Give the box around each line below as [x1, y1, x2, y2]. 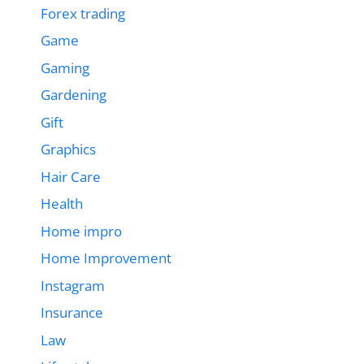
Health [41, 194, 83, 214]
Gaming [41, 58, 89, 77]
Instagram [41, 275, 105, 295]
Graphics [41, 140, 96, 159]
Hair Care [41, 167, 101, 186]
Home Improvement [41, 249, 171, 268]
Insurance [41, 303, 103, 323]
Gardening [41, 85, 106, 105]
